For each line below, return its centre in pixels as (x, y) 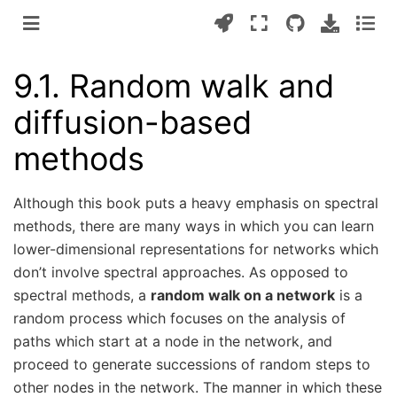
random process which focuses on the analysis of (179, 319)
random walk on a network (243, 296)
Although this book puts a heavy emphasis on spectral (196, 203)
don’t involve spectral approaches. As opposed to (181, 272)
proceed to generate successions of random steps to (192, 365)
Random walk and (202, 86)
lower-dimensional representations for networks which (196, 249)
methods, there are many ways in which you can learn (194, 226)
